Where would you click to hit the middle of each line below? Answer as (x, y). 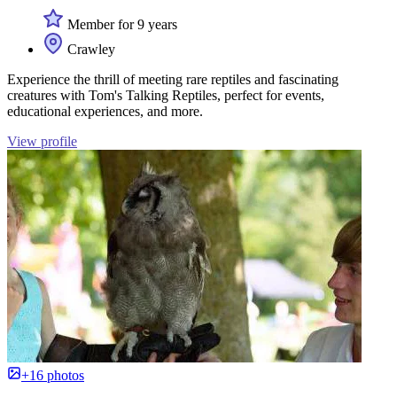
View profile (42, 142)
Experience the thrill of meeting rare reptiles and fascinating (173, 80)
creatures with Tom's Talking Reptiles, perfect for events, (166, 96)
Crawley (90, 50)
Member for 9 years (121, 25)
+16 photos (53, 376)
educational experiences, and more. (105, 112)
